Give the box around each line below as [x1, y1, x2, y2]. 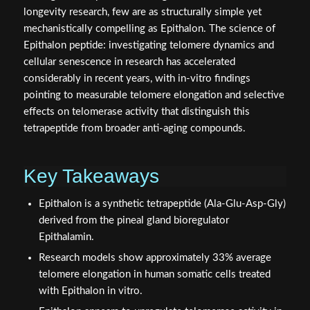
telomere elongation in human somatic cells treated [38, 268, 271, 280]
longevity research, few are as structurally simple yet [23, 6, 262, 17]
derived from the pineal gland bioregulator [38, 215, 229, 226]
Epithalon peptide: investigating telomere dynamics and [23, 39, 274, 51]
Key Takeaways [23, 165, 159, 187]
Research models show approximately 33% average [38, 252, 271, 263]
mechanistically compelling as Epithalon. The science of [23, 23, 275, 34]
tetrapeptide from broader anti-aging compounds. [23, 122, 246, 134]
